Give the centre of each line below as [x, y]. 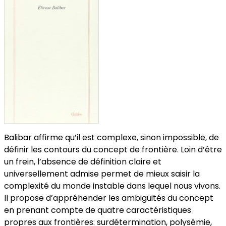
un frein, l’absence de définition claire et [83, 162]
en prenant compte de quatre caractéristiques [98, 210]
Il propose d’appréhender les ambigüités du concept [109, 198]
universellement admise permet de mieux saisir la [102, 174]
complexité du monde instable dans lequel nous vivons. [112, 186]
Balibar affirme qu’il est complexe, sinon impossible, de [111, 138]
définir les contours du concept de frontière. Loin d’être [113, 150]
